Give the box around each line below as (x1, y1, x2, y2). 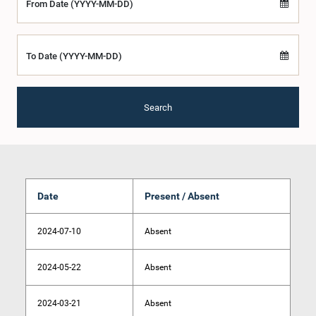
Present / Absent (145, 190, 219, 202)
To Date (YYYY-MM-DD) (26, 51, 122, 61)
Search (144, 102, 172, 113)
